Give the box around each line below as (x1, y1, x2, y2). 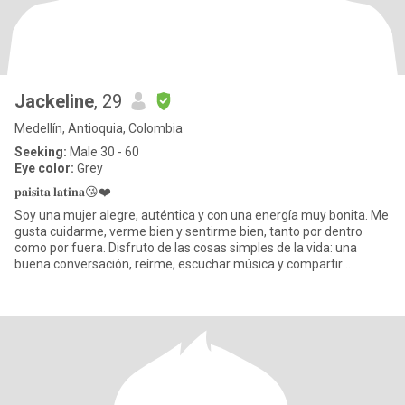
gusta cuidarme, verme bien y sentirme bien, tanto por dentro (14, 224, 363, 239)
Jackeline (14, 90, 94, 112)
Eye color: (14, 161, 74, 175)
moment (14, 273, 64, 287)
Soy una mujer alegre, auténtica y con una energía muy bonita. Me (14, 208, 389, 222)
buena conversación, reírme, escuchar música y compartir (14, 257, 343, 271)
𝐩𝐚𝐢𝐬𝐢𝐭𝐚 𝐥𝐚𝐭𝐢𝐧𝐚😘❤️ (14, 184, 111, 199)
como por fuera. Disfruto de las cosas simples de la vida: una (14, 240, 357, 255)
